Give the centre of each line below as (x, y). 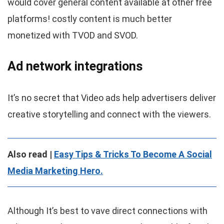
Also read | (31, 154)
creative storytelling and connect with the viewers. (109, 114)
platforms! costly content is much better (90, 19)
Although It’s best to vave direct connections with (107, 211)
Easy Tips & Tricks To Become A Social (133, 154)
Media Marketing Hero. (55, 171)
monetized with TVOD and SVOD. (73, 35)
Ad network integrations (75, 66)
